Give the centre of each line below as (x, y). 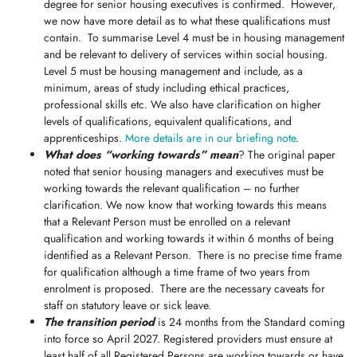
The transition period (101, 322)
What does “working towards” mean (141, 154)
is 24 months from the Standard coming (251, 322)
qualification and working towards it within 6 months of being (189, 238)
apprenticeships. (84, 137)
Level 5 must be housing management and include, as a (173, 71)
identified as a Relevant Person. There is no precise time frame (193, 255)
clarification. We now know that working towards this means (185, 204)
